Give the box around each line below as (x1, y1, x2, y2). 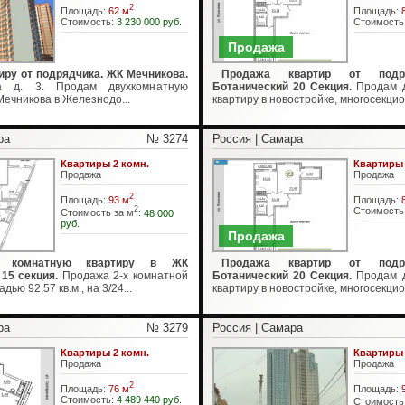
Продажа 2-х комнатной (58, 269, 188, 282)
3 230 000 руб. (116, 15, 182, 27)
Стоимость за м (60, 207, 134, 219)
